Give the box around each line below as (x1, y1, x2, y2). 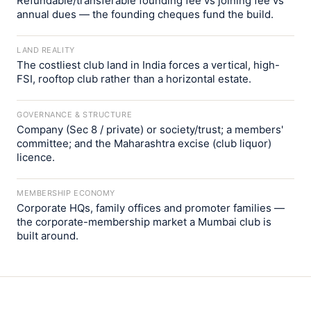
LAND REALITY (17, 45, 75, 55)
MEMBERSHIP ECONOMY (17, 188, 115, 198)
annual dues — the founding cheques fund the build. (17, 8, 274, 21)
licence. (17, 151, 55, 164)
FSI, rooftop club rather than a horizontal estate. (17, 72, 251, 85)
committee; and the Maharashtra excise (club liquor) (17, 137, 271, 150)
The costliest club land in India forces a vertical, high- (17, 58, 280, 72)
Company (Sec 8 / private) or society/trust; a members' (17, 123, 283, 136)
